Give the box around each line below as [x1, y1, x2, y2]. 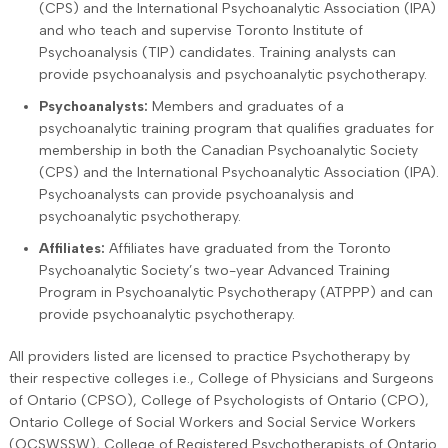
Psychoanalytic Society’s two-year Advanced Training [38, 261, 390, 279]
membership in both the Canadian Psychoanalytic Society [38, 141, 418, 159]
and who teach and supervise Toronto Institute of [38, 21, 363, 39]
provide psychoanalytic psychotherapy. [38, 305, 295, 323]
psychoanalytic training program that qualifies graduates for [38, 119, 434, 137]
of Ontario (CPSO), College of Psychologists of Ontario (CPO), [8, 391, 429, 409]
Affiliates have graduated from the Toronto [104, 239, 391, 257]
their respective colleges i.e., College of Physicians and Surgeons [8, 369, 434, 387]
